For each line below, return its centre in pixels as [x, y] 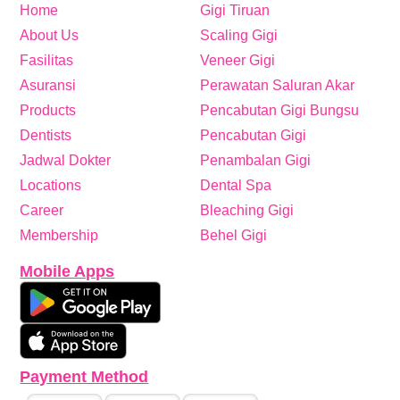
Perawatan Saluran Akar [277, 86]
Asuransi [48, 86]
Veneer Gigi [237, 61]
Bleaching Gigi [247, 211]
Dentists [46, 136]
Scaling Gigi [239, 36]
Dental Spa [236, 186]
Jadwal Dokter [66, 161]
